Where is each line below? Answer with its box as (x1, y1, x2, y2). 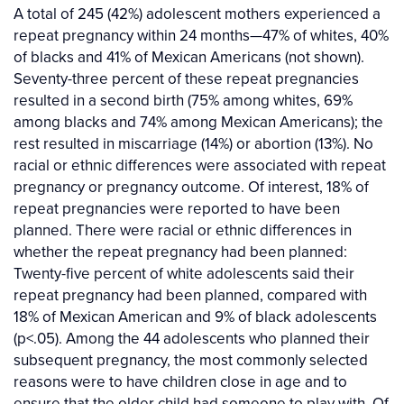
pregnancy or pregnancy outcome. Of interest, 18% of (14, 176, 369, 198)
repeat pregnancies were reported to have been (14, 197, 340, 220)
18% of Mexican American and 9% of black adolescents (14, 306, 377, 328)
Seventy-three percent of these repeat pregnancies (14, 68, 359, 90)
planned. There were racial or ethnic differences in (14, 219, 352, 242)
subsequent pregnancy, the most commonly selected (14, 349, 368, 372)
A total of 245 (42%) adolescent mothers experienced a (14, 3, 381, 25)
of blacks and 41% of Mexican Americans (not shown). (14, 46, 364, 69)
